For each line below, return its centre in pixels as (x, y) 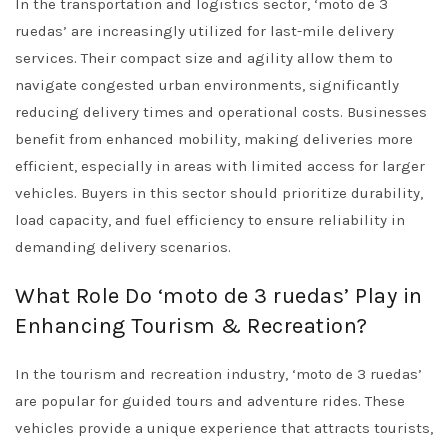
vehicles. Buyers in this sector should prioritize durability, (219, 193)
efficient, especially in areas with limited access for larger (220, 166)
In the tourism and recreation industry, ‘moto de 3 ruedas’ (218, 374)
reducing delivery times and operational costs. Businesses (221, 112)
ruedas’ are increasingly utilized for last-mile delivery (204, 31)
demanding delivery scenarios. (123, 247)
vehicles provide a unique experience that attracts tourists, (224, 428)
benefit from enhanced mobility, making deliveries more (214, 139)
